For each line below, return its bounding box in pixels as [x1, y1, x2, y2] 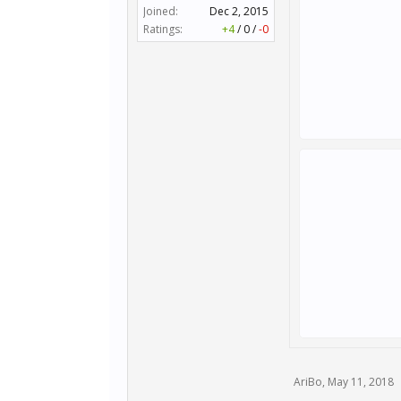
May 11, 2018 [328, 374, 394, 389]
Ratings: [143, 21, 183, 37]
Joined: [143, 4, 178, 19]
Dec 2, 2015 [209, 4, 269, 19]
